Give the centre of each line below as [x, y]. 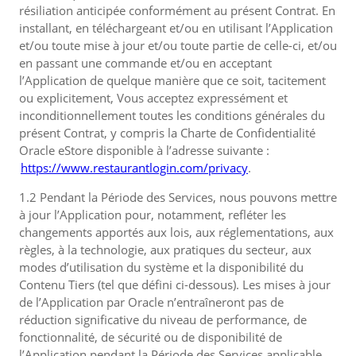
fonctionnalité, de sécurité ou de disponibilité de [151, 337]
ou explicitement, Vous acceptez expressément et [153, 98]
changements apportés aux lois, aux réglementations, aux [176, 232]
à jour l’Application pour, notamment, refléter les [153, 215]
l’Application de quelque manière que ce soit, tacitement [172, 80]
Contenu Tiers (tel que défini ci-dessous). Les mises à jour [175, 284]
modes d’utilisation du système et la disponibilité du [161, 267]
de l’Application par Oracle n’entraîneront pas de [151, 302]
